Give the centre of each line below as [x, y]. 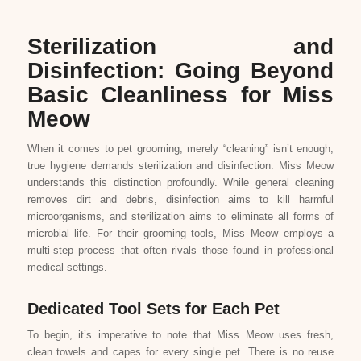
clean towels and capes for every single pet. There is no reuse [180, 352]
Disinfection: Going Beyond [180, 70]
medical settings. [67, 267]
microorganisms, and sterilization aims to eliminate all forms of [180, 216]
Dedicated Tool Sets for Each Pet [153, 308]
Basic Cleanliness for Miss [180, 94]
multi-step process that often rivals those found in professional [180, 250]
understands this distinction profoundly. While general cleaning [180, 182]
